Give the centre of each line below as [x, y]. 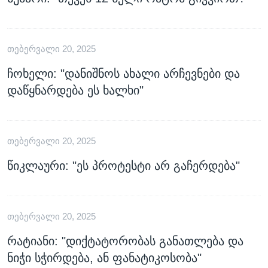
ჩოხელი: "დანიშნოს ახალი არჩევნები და [124, 73]
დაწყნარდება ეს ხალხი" [75, 90]
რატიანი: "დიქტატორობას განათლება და [125, 241]
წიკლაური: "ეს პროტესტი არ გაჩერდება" [124, 165]
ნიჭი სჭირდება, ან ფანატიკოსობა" [104, 258]
